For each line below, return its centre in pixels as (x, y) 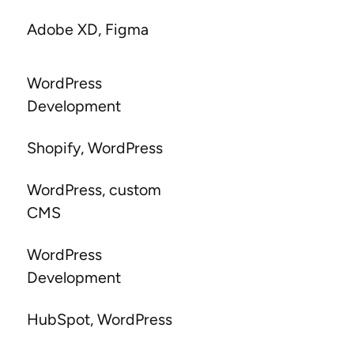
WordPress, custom (94, 190)
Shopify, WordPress (94, 148)
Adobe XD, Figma (87, 30)
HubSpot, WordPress (99, 320)
